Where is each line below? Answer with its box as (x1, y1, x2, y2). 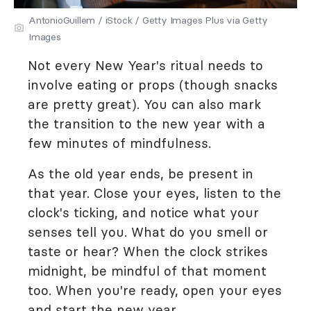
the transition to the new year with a (28, 115, 265, 132)
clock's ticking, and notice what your (28, 204, 259, 221)
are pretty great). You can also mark (28, 96, 261, 112)
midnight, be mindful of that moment (28, 262, 267, 279)
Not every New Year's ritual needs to (28, 57, 263, 74)
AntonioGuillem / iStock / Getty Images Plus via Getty (28, 14, 268, 26)
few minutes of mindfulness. (28, 135, 211, 151)
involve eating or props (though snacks (28, 76, 278, 93)
